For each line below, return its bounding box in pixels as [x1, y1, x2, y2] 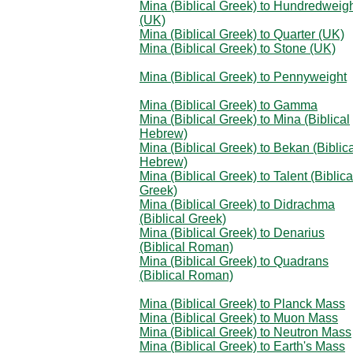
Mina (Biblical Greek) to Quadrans [139, 254, 329, 268]
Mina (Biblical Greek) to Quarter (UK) [139, 27, 344, 41]
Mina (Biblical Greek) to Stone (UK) [139, 41, 336, 55]
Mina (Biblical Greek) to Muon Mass [139, 310, 338, 325]
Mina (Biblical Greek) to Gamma [139, 98, 318, 112]
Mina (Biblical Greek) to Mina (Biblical [139, 112, 350, 126]
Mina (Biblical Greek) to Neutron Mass [139, 325, 351, 339]
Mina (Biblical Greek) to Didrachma [139, 197, 335, 211]
